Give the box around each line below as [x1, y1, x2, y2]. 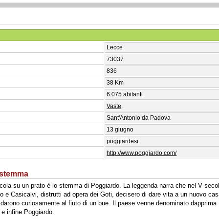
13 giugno [107, 126, 134, 133]
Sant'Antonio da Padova [107, 114, 171, 121]
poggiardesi [107, 137, 139, 145]
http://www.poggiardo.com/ [107, 149, 177, 156]
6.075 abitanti [107, 90, 143, 98]
